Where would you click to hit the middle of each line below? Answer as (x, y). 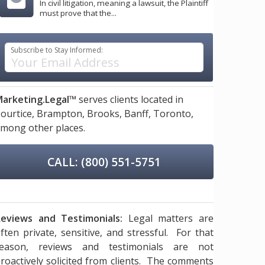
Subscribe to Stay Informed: (57, 50)
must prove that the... (78, 13)
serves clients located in (130, 99)
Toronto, (173, 114)
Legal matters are (168, 218)
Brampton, (61, 114)
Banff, (138, 114)
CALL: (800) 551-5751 (104, 161)
